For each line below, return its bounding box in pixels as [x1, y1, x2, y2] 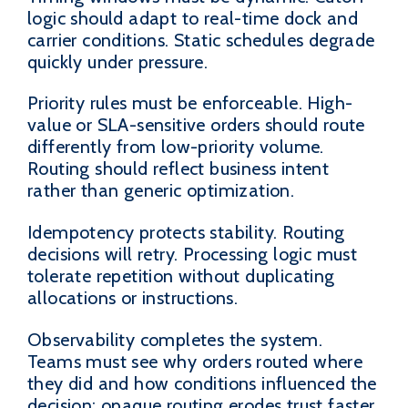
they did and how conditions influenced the [27, 372, 377, 395]
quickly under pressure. [27, 50, 209, 73]
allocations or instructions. [27, 287, 239, 310]
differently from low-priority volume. [27, 136, 324, 158]
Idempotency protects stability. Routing [27, 221, 345, 244]
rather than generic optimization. [27, 179, 295, 202]
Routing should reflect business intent [27, 158, 330, 180]
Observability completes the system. [27, 329, 322, 352]
